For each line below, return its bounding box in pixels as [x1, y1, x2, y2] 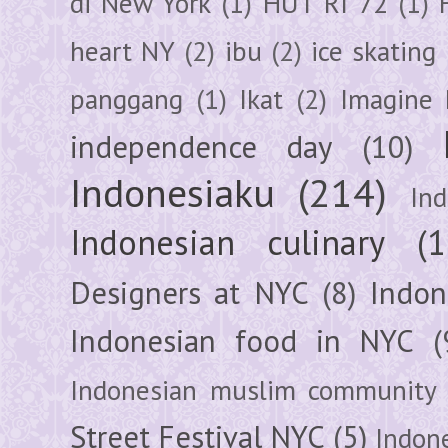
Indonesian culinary [70, 219, 385, 264]
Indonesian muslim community [70, 371, 437, 408]
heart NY [70, 32, 176, 69]
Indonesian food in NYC [70, 320, 415, 361]
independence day [70, 126, 333, 167]
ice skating [311, 32, 437, 69]
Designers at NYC [70, 272, 309, 313]
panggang [70, 80, 183, 117]
